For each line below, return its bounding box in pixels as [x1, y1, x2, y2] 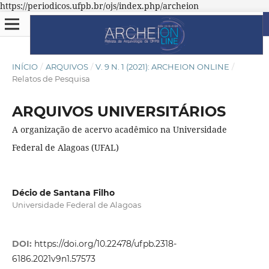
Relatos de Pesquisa [11, 73, 90, 83]
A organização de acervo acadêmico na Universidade [11, 123, 227, 135]
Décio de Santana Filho [11, 187, 115, 198]
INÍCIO [11, 61, 38, 71]
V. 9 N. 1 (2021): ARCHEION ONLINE [95, 61, 230, 71]
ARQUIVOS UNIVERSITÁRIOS [11, 102, 226, 120]
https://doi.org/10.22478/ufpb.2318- [34, 238, 177, 250]
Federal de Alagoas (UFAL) [11, 141, 119, 153]
